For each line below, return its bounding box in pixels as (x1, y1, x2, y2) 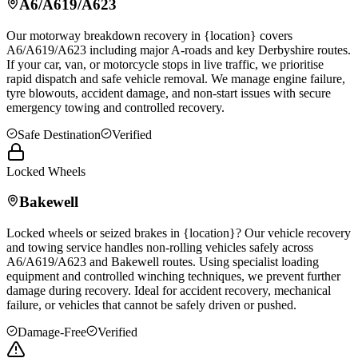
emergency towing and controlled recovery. (6, 100, 225, 114)
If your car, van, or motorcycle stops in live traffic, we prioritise (6, 57, 324, 71)
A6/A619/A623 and (6, 255, 111, 269)
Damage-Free (18, 325, 86, 340)
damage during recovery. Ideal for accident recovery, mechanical (6, 284, 331, 298)
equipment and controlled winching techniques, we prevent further (6, 269, 340, 284)
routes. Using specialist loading (159, 255, 319, 269)
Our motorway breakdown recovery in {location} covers (6, 28, 292, 42)
